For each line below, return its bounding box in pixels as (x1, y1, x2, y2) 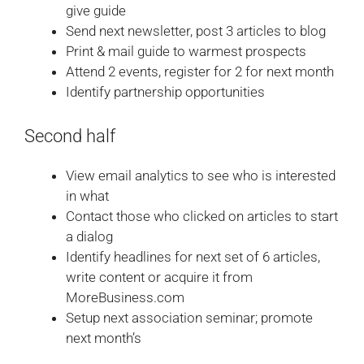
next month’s (66, 330, 141, 347)
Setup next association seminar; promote (66, 310, 313, 327)
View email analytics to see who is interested (66, 167, 336, 184)
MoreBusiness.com (66, 289, 184, 306)
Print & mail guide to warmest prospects (66, 42, 306, 59)
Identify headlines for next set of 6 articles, (66, 249, 320, 266)
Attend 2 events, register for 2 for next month (66, 63, 334, 80)
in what (66, 188, 109, 205)
